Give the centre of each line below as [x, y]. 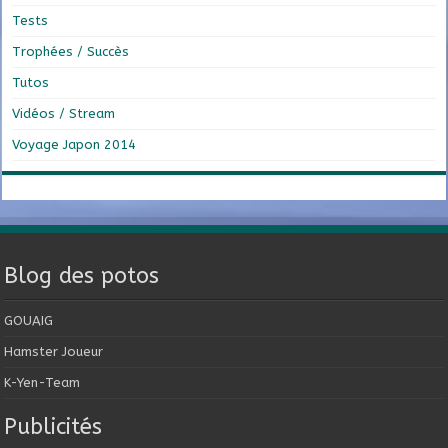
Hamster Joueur [54, 351]
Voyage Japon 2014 [74, 144]
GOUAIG [29, 320]
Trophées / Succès [71, 51]
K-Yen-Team [42, 382]
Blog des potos [82, 275]
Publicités [53, 426]
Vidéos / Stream [64, 113]
